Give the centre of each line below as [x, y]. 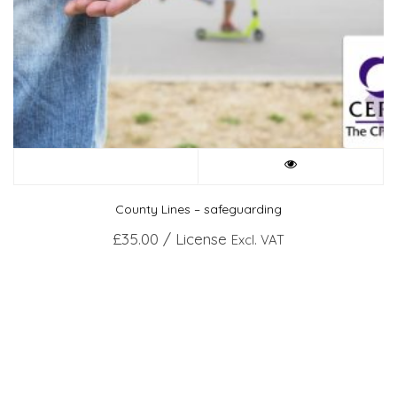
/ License [193, 239]
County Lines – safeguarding [198, 209]
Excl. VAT [258, 240]
